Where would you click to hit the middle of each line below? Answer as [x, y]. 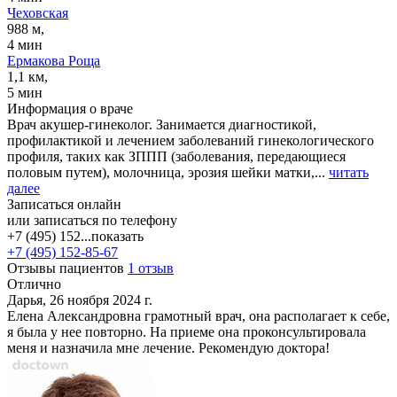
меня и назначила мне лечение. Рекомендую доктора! [168, 347]
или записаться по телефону [92, 220]
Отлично [34, 284]
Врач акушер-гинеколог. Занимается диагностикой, [162, 124]
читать [349, 172]
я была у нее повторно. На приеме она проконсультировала [187, 331]
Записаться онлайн [64, 204]
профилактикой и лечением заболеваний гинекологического [191, 140]
